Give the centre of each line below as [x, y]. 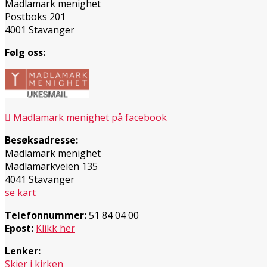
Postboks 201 [35, 16]
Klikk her [55, 228]
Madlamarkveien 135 [51, 166]
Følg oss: [25, 52]
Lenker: [23, 251]
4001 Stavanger [40, 30]
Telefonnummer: [46, 215]
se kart [20, 192]
